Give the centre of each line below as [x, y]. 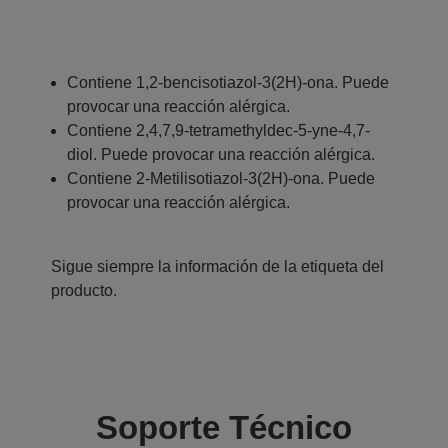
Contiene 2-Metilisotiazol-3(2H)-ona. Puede [221, 178]
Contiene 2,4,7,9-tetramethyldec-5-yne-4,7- [218, 130]
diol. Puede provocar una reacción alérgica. [221, 154]
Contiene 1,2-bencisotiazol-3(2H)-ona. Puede [228, 82]
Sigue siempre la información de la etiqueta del [217, 266]
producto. [84, 290]
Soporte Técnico [224, 427]
